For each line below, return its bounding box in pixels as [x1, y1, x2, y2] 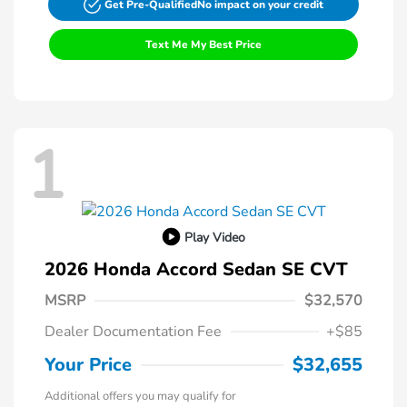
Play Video [184, 228, 245, 246]
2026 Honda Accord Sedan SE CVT [45, 257, 348, 283]
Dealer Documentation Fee [45, 322, 222, 342]
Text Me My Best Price [145, 37, 262, 53]
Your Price [45, 352, 132, 378]
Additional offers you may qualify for [45, 388, 236, 405]
